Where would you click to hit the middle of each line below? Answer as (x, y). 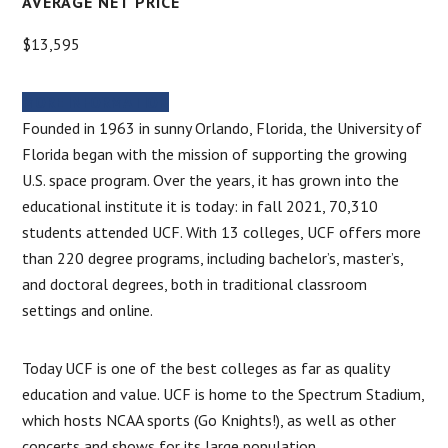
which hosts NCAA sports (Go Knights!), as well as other (209, 419)
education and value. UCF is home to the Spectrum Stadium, (223, 393)
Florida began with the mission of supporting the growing (215, 153)
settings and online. (88, 309)
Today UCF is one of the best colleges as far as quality (206, 367)
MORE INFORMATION (96, 101)
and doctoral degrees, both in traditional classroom (195, 283)
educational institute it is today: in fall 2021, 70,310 (200, 205)
